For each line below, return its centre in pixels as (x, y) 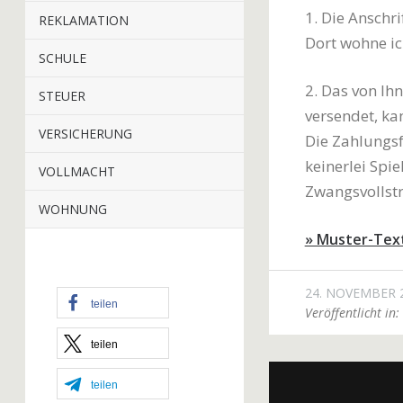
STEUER (62, 96)
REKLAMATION (84, 20)
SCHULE (63, 58)
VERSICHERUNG (85, 134)
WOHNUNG (73, 209)
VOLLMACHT (77, 171)
